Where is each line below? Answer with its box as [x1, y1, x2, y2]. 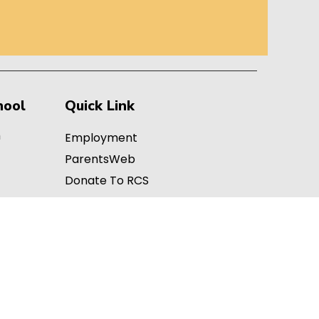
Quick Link [65, 95, 135, 115]
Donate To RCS [65, 172, 149, 189]
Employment [65, 129, 137, 146]
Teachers [65, 193, 118, 210]
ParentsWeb [65, 150, 135, 167]
